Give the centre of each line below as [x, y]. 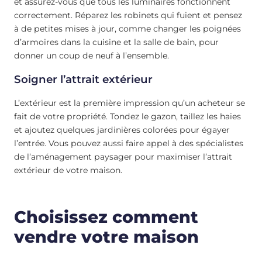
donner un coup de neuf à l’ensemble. [92, 55]
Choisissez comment [106, 217]
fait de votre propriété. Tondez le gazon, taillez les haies [127, 117]
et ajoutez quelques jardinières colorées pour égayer [122, 130]
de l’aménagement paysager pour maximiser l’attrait [123, 157]
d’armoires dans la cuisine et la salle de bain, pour [116, 42]
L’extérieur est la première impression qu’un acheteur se [130, 103]
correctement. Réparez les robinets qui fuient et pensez [128, 15]
